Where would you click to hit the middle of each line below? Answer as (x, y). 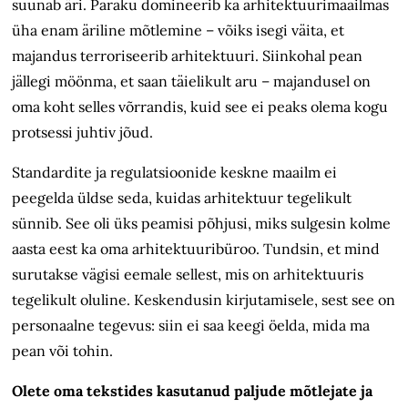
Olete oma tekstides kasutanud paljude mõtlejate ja (193, 391)
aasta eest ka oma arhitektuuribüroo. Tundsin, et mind (196, 249)
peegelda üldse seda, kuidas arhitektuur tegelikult (182, 198)
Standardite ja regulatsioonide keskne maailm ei (175, 173)
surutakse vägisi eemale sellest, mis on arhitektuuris (188, 275)
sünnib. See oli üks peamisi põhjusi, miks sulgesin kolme (202, 224)
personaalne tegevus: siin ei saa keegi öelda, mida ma (191, 326)
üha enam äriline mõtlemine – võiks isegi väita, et (178, 31)
